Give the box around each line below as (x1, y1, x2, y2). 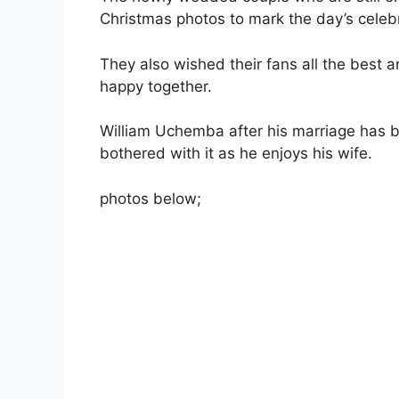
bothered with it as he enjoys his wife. (100, 144, 372, 163)
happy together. (100, 77, 212, 95)
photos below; (100, 189, 201, 208)
